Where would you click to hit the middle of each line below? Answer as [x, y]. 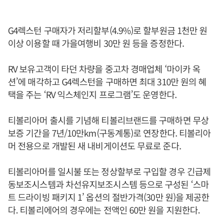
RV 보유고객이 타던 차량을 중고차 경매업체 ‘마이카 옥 [104, 68]
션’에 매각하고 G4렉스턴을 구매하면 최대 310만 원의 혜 [107, 81]
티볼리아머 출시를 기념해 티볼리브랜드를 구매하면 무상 [108, 120]
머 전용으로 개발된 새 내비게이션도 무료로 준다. [94, 145]
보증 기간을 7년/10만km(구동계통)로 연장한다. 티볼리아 [110, 132]
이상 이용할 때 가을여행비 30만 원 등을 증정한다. [96, 43]
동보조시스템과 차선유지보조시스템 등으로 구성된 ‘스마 [108, 184]
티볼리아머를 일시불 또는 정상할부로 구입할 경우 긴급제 [110, 171]
